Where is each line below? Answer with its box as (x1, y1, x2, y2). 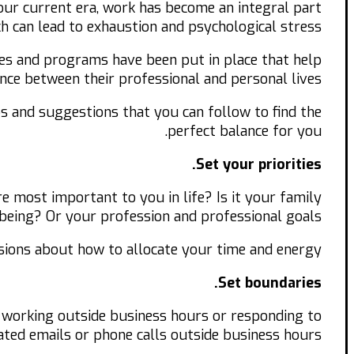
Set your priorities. (196, 155, 322, 175)
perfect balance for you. (168, 122, 322, 141)
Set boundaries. (218, 273, 322, 293)
